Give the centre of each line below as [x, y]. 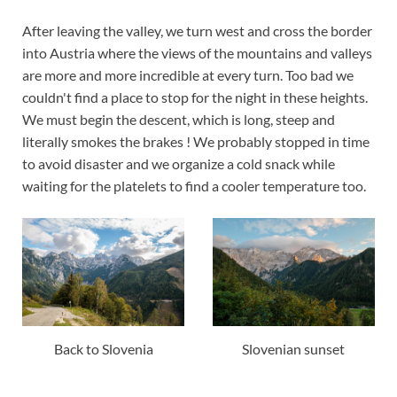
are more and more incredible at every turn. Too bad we [188, 74]
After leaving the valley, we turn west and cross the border [197, 30]
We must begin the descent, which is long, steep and [179, 119]
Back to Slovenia [103, 348]
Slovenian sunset [294, 348]
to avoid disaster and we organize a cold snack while [179, 163]
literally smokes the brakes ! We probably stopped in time [196, 141]
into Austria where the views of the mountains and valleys [197, 52]
